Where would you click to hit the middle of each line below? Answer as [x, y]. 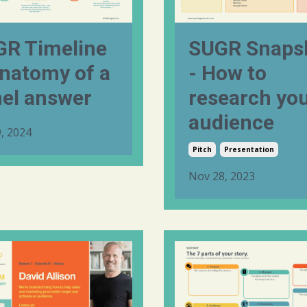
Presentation [249, 150]
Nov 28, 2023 [222, 176]
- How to [228, 73]
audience [231, 123]
